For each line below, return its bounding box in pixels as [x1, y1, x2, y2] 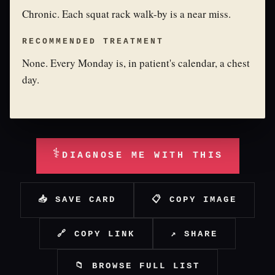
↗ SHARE [171, 229, 218, 239]
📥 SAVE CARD [38, 195, 116, 204]
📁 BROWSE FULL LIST [75, 261, 200, 271]
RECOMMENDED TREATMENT [22, 37, 164, 46]
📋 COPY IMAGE [152, 195, 237, 204]
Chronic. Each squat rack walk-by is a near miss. [22, 7, 231, 21]
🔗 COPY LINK [57, 228, 135, 239]
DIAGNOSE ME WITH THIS [62, 150, 223, 161]
